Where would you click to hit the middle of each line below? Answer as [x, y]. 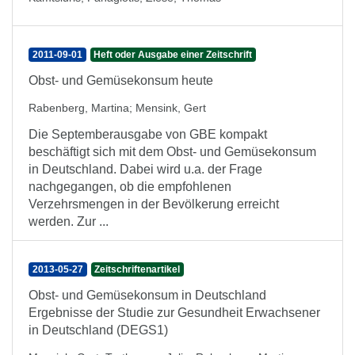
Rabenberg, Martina [79, 108]
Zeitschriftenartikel [137, 269]
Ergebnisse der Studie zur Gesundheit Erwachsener [174, 313]
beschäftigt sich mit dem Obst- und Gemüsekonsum [172, 152]
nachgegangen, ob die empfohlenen [130, 187]
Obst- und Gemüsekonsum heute [121, 80]
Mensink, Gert [171, 108]
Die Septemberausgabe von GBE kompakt [148, 134]
